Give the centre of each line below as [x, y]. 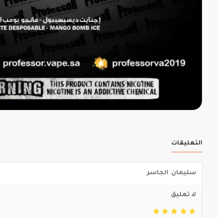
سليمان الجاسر [172, 173]
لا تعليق [183, 195]
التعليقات [187, 144]
